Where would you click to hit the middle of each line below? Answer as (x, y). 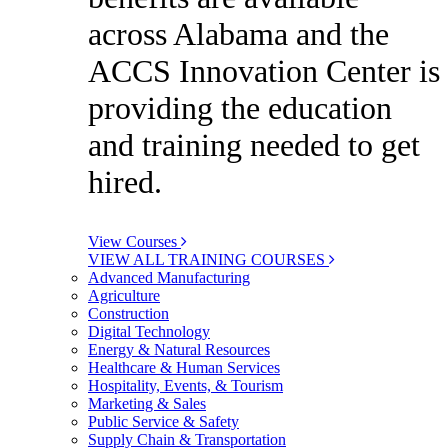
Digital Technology (149, 332)
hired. (125, 182)
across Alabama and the (238, 34)
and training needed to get (254, 145)
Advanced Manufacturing (169, 278)
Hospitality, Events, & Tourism (185, 386)
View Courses (134, 242)
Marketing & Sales (147, 404)
